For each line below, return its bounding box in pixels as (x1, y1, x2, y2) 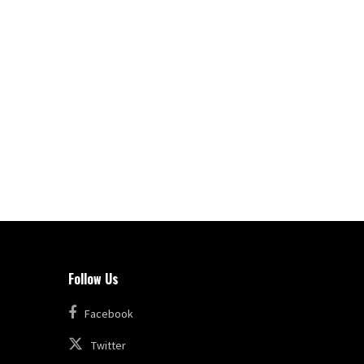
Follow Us (67, 268, 119, 288)
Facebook (84, 305, 133, 321)
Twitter (90, 337, 126, 353)
